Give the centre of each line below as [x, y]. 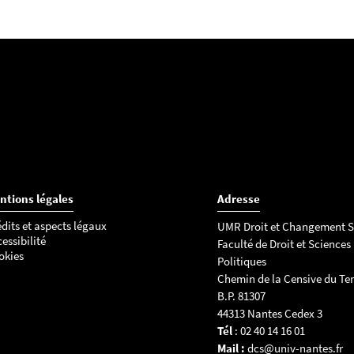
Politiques [241, 261]
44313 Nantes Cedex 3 [269, 313]
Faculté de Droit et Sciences [284, 244]
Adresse [238, 199]
